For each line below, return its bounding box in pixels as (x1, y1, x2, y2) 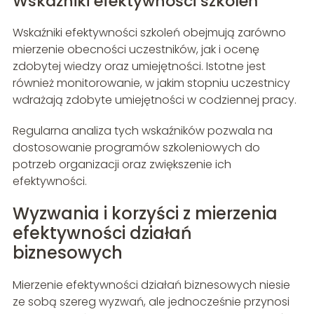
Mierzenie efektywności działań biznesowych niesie (12, 277, 290, 294)
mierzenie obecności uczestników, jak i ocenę (12, 41, 259, 58)
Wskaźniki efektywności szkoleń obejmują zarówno (12, 25, 286, 41)
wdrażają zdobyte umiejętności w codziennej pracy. (12, 92, 296, 109)
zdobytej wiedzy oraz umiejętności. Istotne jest (12, 58, 266, 75)
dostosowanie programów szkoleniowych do (12, 139, 260, 156)
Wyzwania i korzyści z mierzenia (12, 202, 278, 226)
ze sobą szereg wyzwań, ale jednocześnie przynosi (12, 294, 289, 310)
